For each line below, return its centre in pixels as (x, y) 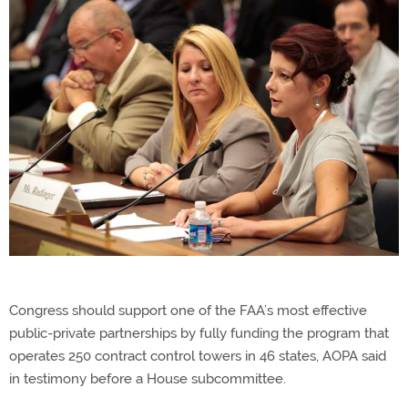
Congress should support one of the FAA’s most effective (188, 310)
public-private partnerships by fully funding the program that (199, 333)
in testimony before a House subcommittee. (148, 378)
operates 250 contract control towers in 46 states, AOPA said (198, 356)
